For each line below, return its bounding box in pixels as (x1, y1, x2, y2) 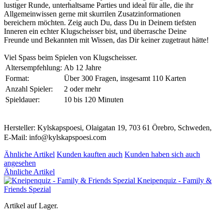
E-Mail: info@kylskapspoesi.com (4, 133, 106, 142)
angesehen (4, 159, 36, 168)
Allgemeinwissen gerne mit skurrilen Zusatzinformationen (4, 10, 181, 18)
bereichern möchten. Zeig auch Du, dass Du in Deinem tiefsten (4, 18, 196, 27)
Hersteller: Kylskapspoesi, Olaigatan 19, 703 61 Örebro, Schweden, (4, 124, 212, 132)
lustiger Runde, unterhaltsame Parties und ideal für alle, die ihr (4, 1, 193, 10)
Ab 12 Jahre (64, 63, 101, 72)
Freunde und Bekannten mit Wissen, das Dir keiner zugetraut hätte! (4, 36, 209, 45)
